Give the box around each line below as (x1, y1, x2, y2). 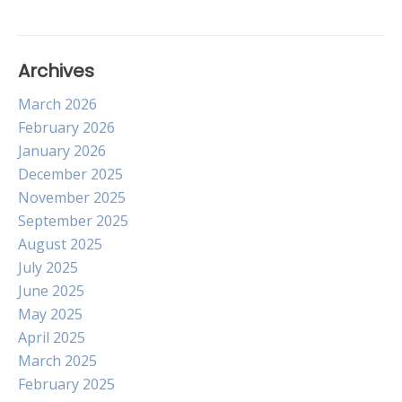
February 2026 (18, 118, 115, 137)
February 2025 (18, 374, 115, 394)
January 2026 (18, 141, 106, 161)
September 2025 (18, 211, 128, 231)
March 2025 (18, 351, 97, 371)
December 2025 (18, 164, 123, 184)
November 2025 (18, 188, 126, 207)
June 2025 (18, 281, 84, 301)
